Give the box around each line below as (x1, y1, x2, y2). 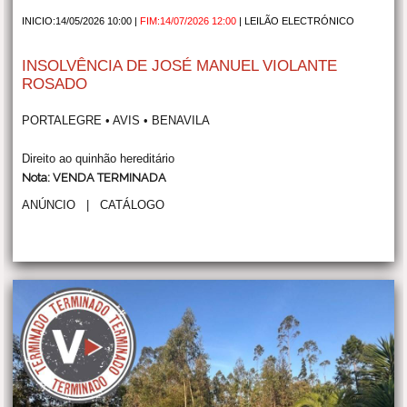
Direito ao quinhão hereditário (22, 152, 175, 166)
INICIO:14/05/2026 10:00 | (22, 15, 141, 27)
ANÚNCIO (22, 198, 76, 213)
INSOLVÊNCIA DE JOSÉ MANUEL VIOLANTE (22, 57, 338, 75)
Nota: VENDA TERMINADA (22, 171, 167, 185)
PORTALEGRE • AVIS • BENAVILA (22, 114, 211, 128)
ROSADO (22, 75, 88, 94)
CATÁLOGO (100, 198, 165, 213)
